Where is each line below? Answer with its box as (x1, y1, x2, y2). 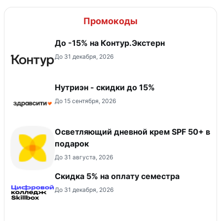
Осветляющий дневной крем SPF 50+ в (55, 126, 210, 137)
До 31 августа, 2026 (55, 153, 113, 161)
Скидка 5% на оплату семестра (55, 171, 180, 181)
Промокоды (83, 15, 138, 26)
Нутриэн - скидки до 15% (55, 82, 155, 92)
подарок (55, 138, 89, 148)
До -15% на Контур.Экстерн (55, 37, 165, 48)
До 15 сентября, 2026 (55, 97, 116, 105)
